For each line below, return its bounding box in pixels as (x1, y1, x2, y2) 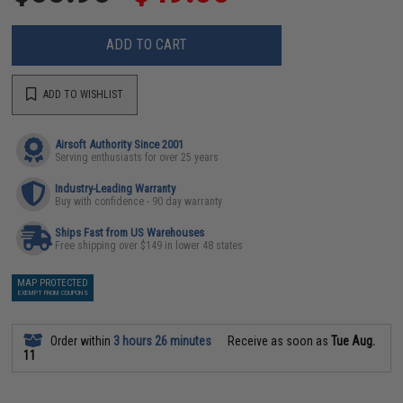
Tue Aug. (331, 333, 376, 348)
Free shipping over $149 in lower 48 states (55, 238, 244, 252)
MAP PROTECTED (17, 276, 89, 289)
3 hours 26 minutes (113, 333, 212, 348)
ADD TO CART (106, 36, 188, 53)
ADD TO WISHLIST (40, 88, 124, 101)
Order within (48, 333, 114, 348)
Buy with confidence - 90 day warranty (55, 194, 223, 208)
